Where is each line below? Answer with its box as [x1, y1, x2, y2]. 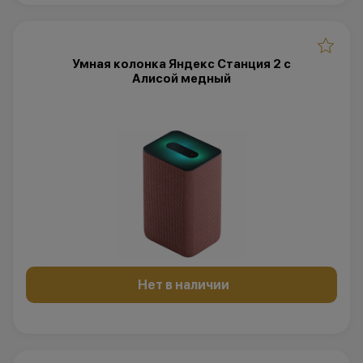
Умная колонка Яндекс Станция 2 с [72, 56, 291, 71]
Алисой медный [132, 70, 231, 86]
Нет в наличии [137, 276, 229, 293]
